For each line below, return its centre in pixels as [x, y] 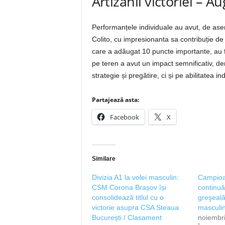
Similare [103, 159]
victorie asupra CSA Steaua [135, 207]
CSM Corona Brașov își [129, 187]
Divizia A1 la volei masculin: [135, 177]
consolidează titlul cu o [128, 197]
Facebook [124, 117]
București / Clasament [127, 217]
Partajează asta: [115, 100]
